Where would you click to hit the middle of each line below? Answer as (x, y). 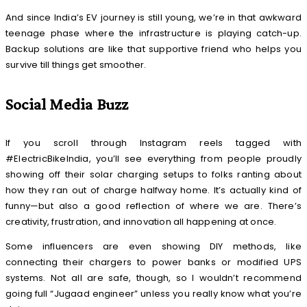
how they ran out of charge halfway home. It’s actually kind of (153, 191)
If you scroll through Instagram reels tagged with (153, 143)
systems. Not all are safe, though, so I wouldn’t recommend (153, 278)
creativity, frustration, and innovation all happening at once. (141, 222)
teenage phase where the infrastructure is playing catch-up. (153, 34)
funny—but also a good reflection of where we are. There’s (153, 206)
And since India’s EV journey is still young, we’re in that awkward (153, 18)
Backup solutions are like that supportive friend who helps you (153, 49)
